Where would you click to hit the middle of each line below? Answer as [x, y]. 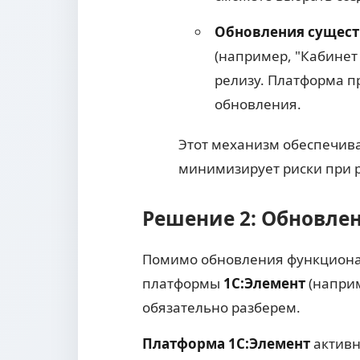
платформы [183, 284]
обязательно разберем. [221, 308]
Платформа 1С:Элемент [226, 344]
